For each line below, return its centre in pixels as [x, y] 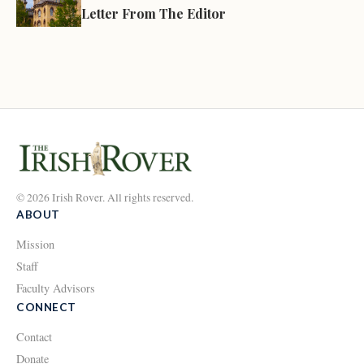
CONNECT [46, 308]
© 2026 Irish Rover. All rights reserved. [105, 198]
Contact [34, 337]
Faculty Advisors [56, 288]
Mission [35, 245]
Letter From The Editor [154, 13]
